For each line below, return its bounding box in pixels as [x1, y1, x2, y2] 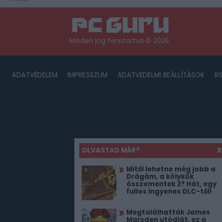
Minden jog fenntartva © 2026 [69, 36, 169, 46]
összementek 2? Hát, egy [126, 179, 217, 189]
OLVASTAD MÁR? [82, 146, 140, 155]
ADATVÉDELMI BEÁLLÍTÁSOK [117, 70, 205, 80]
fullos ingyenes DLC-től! [126, 187, 212, 196]
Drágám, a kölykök [126, 172, 194, 181]
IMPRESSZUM [67, 70, 108, 80]
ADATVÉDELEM [11, 70, 57, 80]
